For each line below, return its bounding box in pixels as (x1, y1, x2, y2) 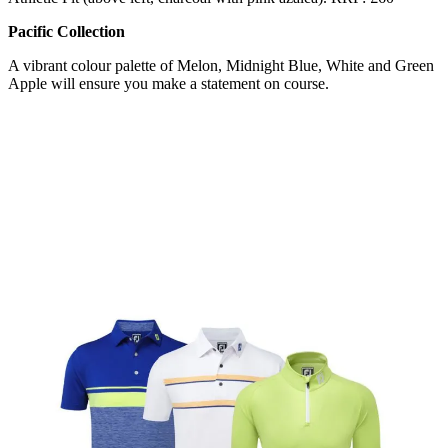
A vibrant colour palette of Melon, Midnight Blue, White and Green (8, 57, 434, 75)
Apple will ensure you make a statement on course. (8, 75, 329, 93)
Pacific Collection (8, 23, 125, 41)
